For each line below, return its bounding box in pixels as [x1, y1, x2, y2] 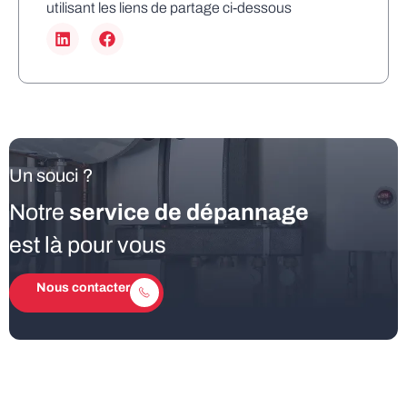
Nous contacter [36, 281, 130, 294]
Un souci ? [9, 165, 94, 185]
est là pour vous [9, 233, 166, 257]
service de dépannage [69, 200, 309, 224]
